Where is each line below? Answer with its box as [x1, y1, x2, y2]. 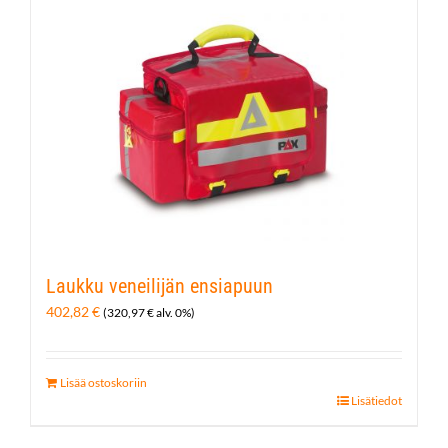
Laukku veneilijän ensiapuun [46, 274, 273, 298]
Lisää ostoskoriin [60, 375, 147, 390]
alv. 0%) [154, 305, 195, 319]
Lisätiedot [351, 393, 402, 408]
